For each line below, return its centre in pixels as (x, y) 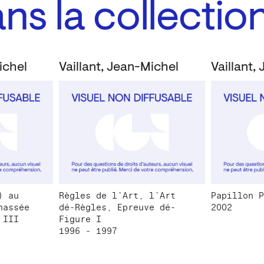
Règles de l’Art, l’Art (118, 196)
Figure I (80, 220)
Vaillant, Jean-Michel (119, 68)
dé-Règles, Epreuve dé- (118, 208)
